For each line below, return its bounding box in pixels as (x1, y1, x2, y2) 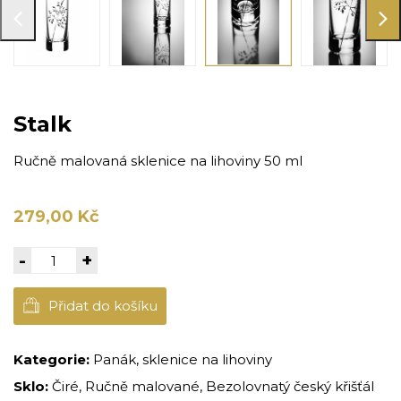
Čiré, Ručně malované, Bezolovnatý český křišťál (52, 378, 374, 396)
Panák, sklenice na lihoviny (93, 351, 272, 369)
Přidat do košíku (48, 297, 158, 315)
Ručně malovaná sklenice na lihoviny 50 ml (13, 152, 303, 170)
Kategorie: (13, 351, 90, 369)
